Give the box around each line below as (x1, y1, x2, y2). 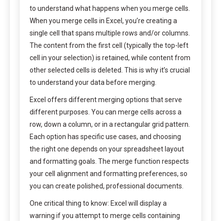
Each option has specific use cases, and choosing (30, 132, 181, 141)
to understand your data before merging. (30, 78, 156, 86)
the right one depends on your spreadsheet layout (30, 145, 184, 153)
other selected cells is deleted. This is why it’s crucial (30, 66, 190, 74)
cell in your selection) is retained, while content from (30, 53, 190, 62)
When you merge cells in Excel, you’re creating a (30, 16, 177, 25)
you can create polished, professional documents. (30, 182, 184, 190)
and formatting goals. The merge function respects (30, 157, 189, 165)
